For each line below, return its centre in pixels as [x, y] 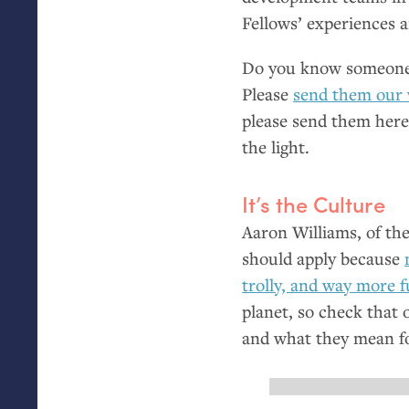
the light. [276, 146]
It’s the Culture [314, 204]
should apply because [324, 257]
